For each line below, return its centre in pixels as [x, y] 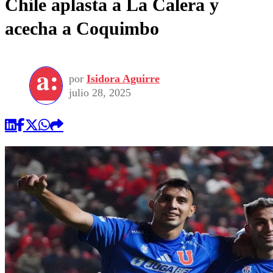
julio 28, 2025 [100, 92]
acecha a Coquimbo [82, 29]
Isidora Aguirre [123, 78]
